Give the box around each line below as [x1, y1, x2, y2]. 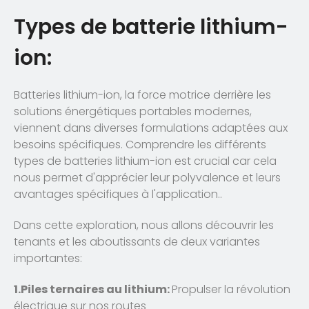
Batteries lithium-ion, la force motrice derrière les [14, 87, 271, 103]
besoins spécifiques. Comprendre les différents [14, 137, 266, 153]
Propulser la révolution [172, 281, 290, 297]
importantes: [14, 250, 82, 267]
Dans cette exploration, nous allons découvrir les [14, 217, 274, 234]
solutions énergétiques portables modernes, [14, 103, 252, 120]
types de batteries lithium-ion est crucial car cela [14, 153, 277, 170]
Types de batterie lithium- [14, 12, 288, 42]
